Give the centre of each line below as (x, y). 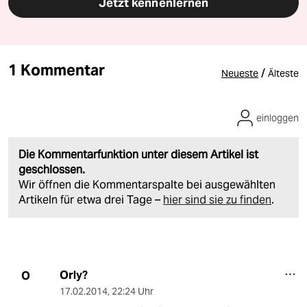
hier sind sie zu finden (217, 200)
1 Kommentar (57, 70)
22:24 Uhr (132, 292)
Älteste (283, 74)
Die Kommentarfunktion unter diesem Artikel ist (138, 155)
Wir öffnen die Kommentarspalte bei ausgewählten (147, 185)
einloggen (278, 118)
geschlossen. (52, 170)
